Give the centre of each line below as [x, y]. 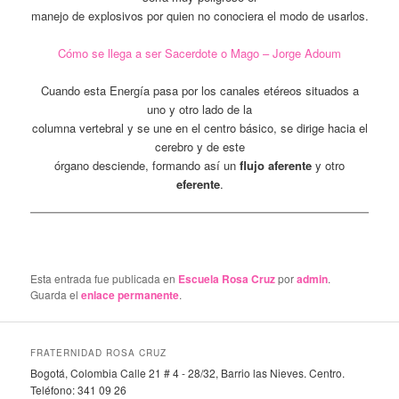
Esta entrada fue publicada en [105, 278]
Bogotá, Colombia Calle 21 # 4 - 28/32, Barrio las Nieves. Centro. [188, 372]
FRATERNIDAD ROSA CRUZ [99, 352]
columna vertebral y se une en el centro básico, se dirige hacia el [199, 128]
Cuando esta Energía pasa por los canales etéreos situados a [199, 91]
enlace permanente [130, 294]
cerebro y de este [199, 147]
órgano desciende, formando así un [145, 166]
